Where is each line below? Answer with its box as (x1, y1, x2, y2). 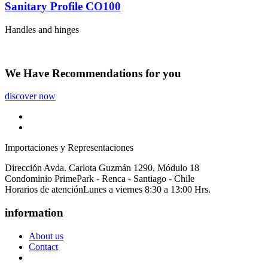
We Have (5, 66, 52, 80)
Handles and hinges (5, 24, 79, 35)
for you (142, 66, 181, 80)
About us (29, 230, 63, 241)
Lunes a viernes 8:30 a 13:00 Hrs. (83, 184, 211, 195)
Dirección (5, 163, 42, 173)
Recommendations (52, 66, 142, 80)
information (5, 206, 63, 220)
